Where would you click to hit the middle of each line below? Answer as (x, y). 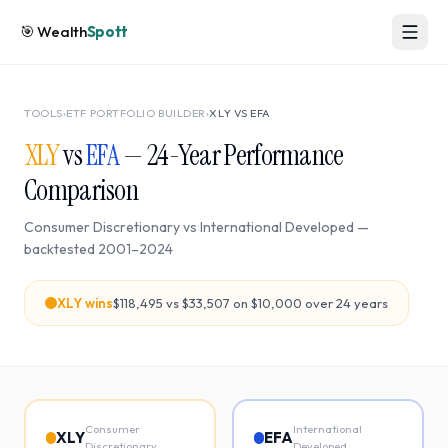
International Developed (277, 227)
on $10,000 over (283, 303)
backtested (61, 249)
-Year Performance (256, 155)
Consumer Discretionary (102, 227)
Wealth (62, 31)
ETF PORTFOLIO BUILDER (136, 113)
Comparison (81, 190)
